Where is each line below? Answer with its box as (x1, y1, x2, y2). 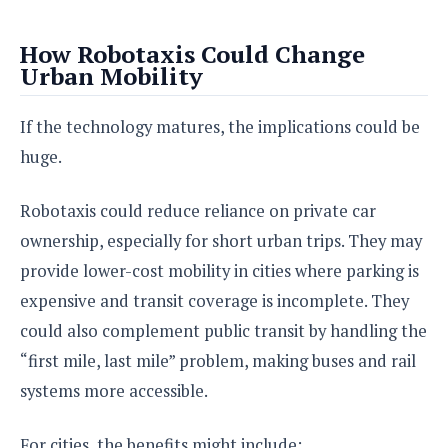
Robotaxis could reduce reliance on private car (20, 199, 376, 222)
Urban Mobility (20, 59, 203, 92)
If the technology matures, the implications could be (20, 115, 420, 138)
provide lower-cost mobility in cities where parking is (20, 259, 419, 282)
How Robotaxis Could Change (20, 37, 365, 70)
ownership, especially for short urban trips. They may (20, 229, 422, 252)
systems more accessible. (20, 379, 208, 402)
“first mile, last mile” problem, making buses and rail (20, 349, 416, 372)
